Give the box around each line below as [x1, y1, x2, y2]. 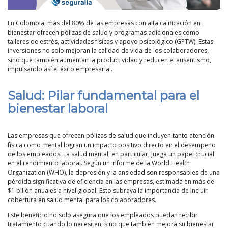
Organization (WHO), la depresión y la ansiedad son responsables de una [8, 168, 220, 177]
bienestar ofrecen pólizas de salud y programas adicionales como [8, 28, 199, 37]
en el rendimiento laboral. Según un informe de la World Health [8, 159, 190, 168]
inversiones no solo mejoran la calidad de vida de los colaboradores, [8, 46, 209, 55]
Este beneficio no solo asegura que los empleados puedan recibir [8, 211, 198, 220]
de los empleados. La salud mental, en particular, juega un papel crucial [8, 150, 214, 159]
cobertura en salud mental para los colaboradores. [8, 195, 156, 205]
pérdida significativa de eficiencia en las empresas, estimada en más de [8, 177, 214, 186]
